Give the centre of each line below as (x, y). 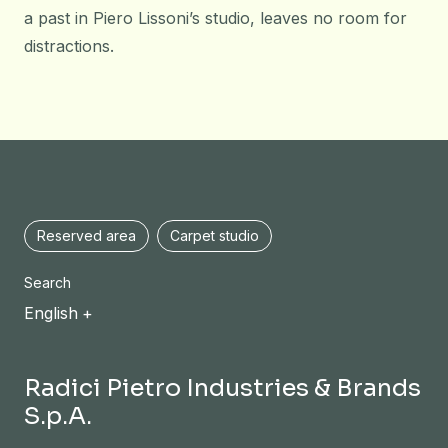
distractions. (69, 46)
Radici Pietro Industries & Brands (222, 387)
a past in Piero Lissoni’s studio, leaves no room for (215, 18)
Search (47, 283)
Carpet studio (214, 236)
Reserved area (86, 236)
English (51, 312)
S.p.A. (58, 415)
